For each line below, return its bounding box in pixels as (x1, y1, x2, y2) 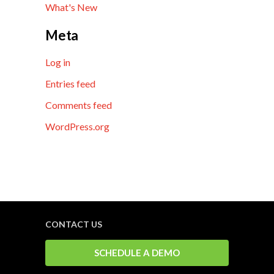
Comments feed (45, 99, 112, 111)
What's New (45, 1, 97, 13)
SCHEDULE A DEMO (94, 247, 180, 259)
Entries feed (45, 78, 95, 90)
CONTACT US (45, 219, 102, 230)
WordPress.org (45, 120, 109, 133)
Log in (45, 56, 70, 68)
